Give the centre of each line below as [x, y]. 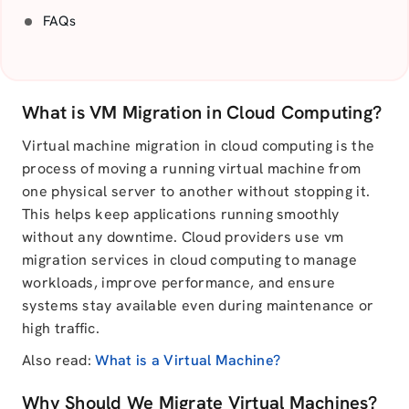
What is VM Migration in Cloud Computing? [202, 112]
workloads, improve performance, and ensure [179, 283]
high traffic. [61, 328]
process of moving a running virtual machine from [192, 168]
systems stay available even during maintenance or [198, 305]
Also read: [59, 360]
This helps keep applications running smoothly [181, 214]
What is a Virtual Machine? [188, 360]
